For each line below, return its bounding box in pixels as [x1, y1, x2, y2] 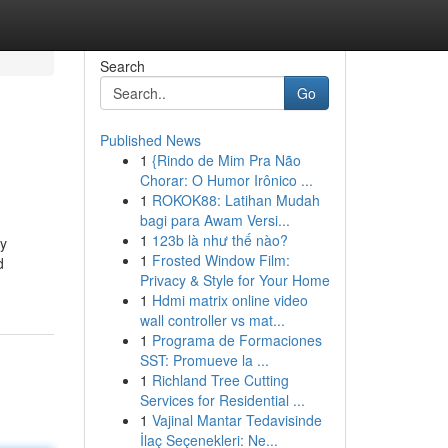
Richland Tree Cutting [151, 370, 289, 390]
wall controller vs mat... [139, 310, 285, 330]
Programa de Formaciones [151, 330, 322, 350]
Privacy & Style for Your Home [139, 270, 330, 290]
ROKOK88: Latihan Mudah [151, 190, 320, 210]
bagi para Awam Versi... [139, 210, 290, 230]
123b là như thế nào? [151, 230, 288, 250]
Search [99, 56, 145, 76]
